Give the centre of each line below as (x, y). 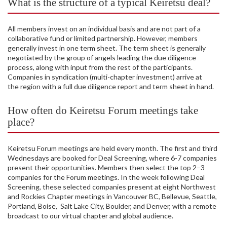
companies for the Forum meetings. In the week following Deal (106, 177)
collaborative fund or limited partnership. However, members (103, 39)
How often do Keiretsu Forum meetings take (103, 111)
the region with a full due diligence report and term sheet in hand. (111, 87)
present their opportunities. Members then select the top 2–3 (106, 168)
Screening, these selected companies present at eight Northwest (112, 187)
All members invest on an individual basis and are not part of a (104, 29)
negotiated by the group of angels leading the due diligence (102, 58)
